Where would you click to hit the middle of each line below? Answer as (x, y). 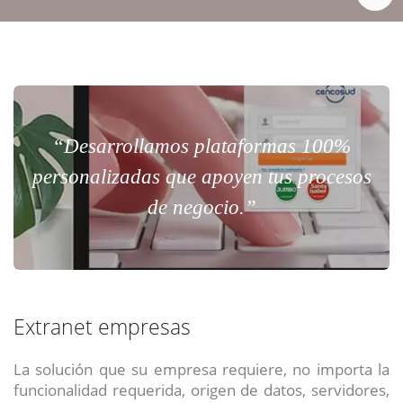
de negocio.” (201, 208)
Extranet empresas (102, 327)
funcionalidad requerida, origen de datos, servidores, (201, 390)
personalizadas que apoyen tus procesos (201, 177)
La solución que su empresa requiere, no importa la (201, 369)
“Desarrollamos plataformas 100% (201, 147)
